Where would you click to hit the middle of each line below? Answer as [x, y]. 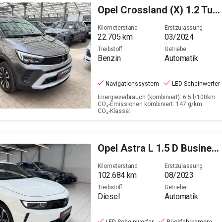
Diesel [109, 196]
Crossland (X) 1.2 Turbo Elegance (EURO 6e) [166, 10]
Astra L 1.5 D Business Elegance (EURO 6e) [166, 148]
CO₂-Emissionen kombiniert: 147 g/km [150, 104]
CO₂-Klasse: [114, 111]
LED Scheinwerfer [196, 84]
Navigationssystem [132, 84]
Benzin [109, 58]
